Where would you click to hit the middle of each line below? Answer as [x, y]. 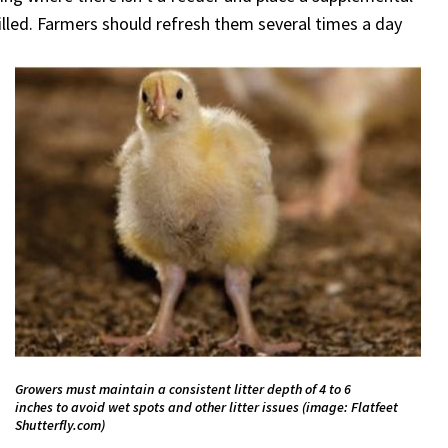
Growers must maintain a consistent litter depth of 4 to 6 [182, 389]
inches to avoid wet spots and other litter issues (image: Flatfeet [206, 407]
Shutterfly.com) [59, 425]
